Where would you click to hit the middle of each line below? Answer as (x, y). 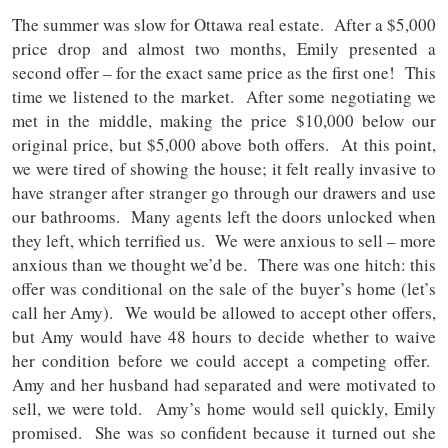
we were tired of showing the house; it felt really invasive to (224, 169)
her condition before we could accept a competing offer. (224, 361)
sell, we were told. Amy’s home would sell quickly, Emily (224, 409)
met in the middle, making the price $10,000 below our (224, 121)
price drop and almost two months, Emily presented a (224, 49)
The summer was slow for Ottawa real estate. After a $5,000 (224, 25)
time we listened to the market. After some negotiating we (224, 97)
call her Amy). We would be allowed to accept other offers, (224, 313)
